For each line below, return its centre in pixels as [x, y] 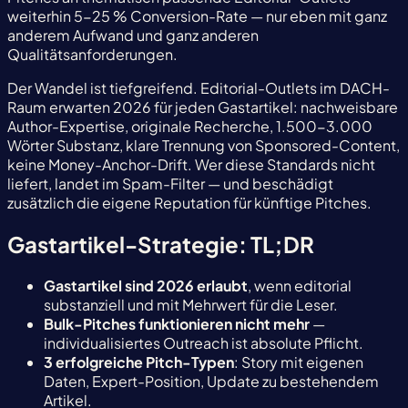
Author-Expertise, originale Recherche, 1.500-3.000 [190, 127]
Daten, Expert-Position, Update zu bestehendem [211, 382]
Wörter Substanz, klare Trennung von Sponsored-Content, [204, 146]
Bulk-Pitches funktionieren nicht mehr [177, 324]
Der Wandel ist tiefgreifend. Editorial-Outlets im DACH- [199, 88]
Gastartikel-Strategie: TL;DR [161, 245]
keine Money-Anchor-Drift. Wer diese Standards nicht [191, 165]
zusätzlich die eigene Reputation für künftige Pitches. [189, 203]
